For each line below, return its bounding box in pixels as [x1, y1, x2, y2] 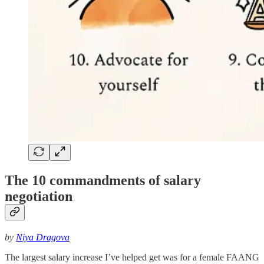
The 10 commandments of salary [5, 173, 201, 189]
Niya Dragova [16, 232, 70, 243]
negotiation [5, 189, 72, 204]
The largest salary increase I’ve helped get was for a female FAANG [5, 252, 259, 263]
